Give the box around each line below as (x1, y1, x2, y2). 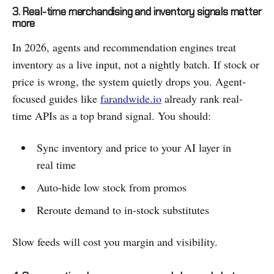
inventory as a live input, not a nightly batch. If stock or (12, 57, 259, 72)
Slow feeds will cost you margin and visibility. (12, 234, 218, 250)
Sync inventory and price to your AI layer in (36, 140, 231, 155)
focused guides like (12, 91, 100, 106)
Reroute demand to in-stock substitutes (36, 202, 209, 218)
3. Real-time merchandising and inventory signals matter (12, 5, 262, 19)
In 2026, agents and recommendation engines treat (12, 40, 236, 55)
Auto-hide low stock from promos (36, 180, 187, 195)
